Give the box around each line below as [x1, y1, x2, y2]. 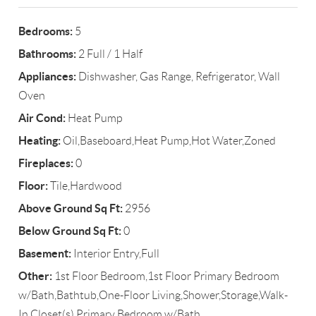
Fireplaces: [18, 157, 74, 170]
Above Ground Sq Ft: [18, 202, 123, 215]
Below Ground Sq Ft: [18, 224, 122, 238]
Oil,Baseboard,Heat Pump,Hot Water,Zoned [61, 135, 276, 147]
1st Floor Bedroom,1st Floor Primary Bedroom [52, 270, 280, 283]
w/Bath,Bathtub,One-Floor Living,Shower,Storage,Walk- [18, 289, 288, 302]
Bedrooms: [18, 25, 73, 38]
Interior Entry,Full [71, 248, 160, 260]
